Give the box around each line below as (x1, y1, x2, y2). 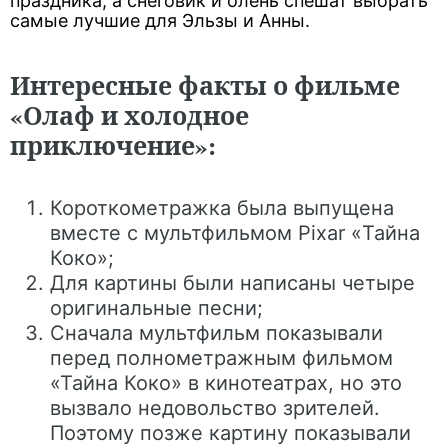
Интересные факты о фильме (10, 67, 400, 104)
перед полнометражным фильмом (50, 346, 393, 370)
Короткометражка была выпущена (50, 196, 394, 220)
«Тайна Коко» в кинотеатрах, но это (50, 371, 402, 395)
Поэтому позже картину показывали (50, 421, 411, 445)
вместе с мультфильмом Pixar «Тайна (50, 221, 420, 245)
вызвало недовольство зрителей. (50, 396, 380, 420)
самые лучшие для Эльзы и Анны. (10, 10, 310, 31)
